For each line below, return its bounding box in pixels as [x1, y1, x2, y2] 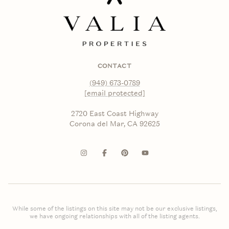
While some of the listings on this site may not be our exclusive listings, [12, 203, 217, 213]
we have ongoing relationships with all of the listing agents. [29, 211, 200, 220]
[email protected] [84, 88, 145, 99]
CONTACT [97, 61, 132, 71]
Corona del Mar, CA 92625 [69, 119, 160, 129]
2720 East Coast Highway [71, 108, 158, 119]
